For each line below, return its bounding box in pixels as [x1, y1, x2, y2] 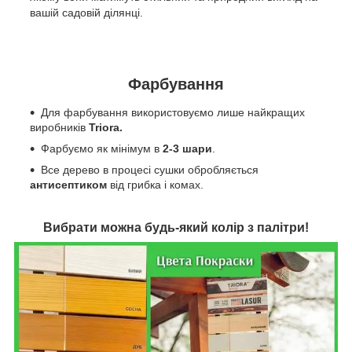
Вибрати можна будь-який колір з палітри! [43, 220, 309, 234]
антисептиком [30, 178, 107, 191]
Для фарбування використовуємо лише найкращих [41, 105, 305, 119]
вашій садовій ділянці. [30, 5, 143, 19]
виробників [30, 120, 89, 134]
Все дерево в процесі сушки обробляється [41, 163, 258, 176]
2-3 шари [159, 141, 212, 155]
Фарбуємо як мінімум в [41, 141, 159, 155]
